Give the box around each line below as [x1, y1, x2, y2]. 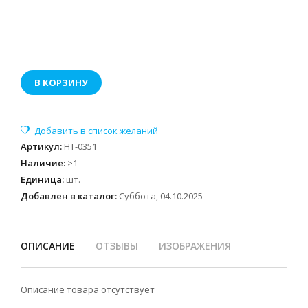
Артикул [21, 140, 60, 153]
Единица [21, 173, 62, 186]
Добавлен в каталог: [21, 190, 117, 202]
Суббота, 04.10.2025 [119, 190, 203, 202]
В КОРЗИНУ [34, 76, 88, 89]
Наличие [21, 157, 63, 169]
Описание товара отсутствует [21, 283, 155, 296]
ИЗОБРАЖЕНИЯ [159, 239, 231, 252]
